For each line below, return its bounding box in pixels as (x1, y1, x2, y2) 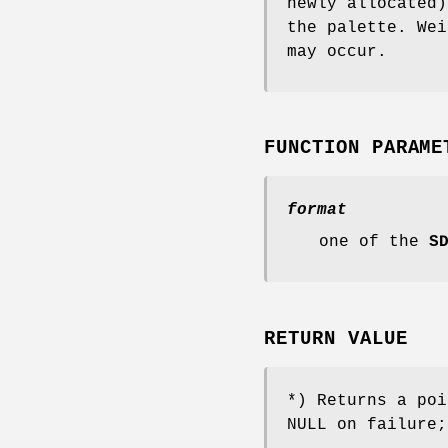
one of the (319, 233, 429, 252)
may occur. (287, 42, 387, 61)
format (287, 201, 347, 220)
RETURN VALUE (264, 328, 408, 351)
